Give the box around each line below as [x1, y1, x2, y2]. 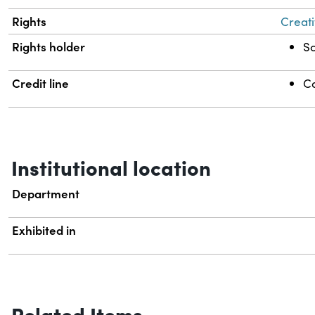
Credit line [12, 75, 70, 92]
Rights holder [12, 38, 86, 56]
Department [12, 185, 80, 202]
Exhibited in [12, 221, 77, 239]
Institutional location [11, 153, 211, 181]
